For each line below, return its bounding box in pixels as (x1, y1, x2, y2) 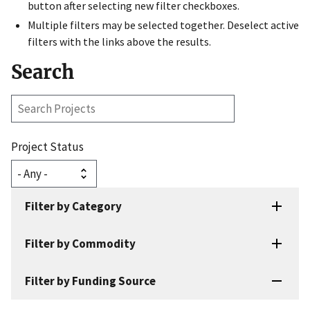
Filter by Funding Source (25, 273, 156, 289)
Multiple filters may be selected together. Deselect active (28, 17, 299, 32)
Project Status (11, 138, 84, 154)
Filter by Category (25, 198, 122, 214)
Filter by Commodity (25, 235, 136, 251)
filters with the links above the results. (28, 34, 211, 48)
